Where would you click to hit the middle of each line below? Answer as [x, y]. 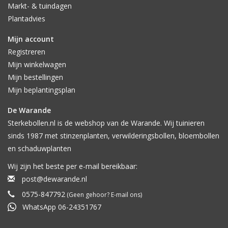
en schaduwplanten [39, 149]
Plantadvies [26, 19]
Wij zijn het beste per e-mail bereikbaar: [73, 166]
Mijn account [31, 39]
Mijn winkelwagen [37, 65]
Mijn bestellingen [35, 77]
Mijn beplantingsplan [41, 90]
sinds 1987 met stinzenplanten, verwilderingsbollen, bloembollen [113, 136]
